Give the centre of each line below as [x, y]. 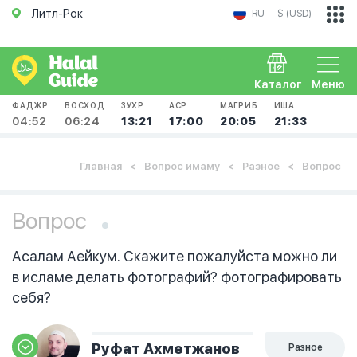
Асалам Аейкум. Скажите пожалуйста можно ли [175, 256]
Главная [101, 166]
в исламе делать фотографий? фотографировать [177, 277]
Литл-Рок [57, 14]
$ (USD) [294, 14]
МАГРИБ [239, 105]
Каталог [278, 84]
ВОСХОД [85, 105]
